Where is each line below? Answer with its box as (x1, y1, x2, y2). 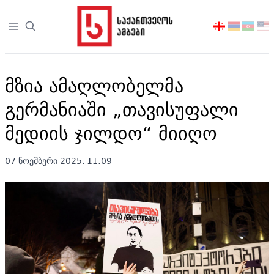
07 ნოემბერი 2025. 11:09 (5, 154, 112, 168)
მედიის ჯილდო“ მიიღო (5, 117, 217, 149)
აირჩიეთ (212, 18, 253, 35)
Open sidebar (7, 18, 72, 35)
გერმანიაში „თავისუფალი (5, 94, 239, 125)
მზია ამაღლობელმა (5, 70, 183, 101)
